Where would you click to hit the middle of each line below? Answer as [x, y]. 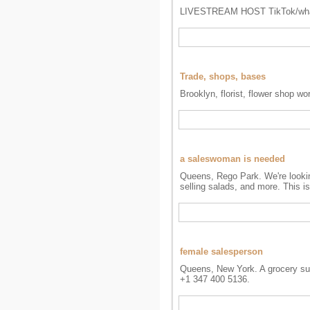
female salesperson [221, 252]
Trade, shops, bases [223, 76]
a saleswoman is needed [232, 159]
